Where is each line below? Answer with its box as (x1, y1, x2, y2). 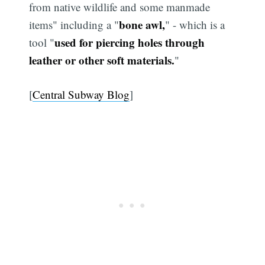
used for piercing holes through (54, 34, 205, 50)
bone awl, (119, 16, 166, 33)
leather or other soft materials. (29, 51, 175, 68)
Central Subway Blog (33, 87, 130, 102)
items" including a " (29, 17, 119, 32)
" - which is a (165, 17, 225, 32)
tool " (29, 34, 55, 50)
